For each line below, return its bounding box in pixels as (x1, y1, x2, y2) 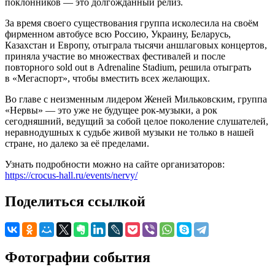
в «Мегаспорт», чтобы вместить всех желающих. (5, 72, 210, 83)
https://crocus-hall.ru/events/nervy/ (5, 169, 137, 180)
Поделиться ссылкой (5, 193, 145, 209)
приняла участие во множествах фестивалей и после (5, 50, 225, 61)
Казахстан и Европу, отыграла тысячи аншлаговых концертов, (5, 39, 267, 50)
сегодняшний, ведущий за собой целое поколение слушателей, (5, 115, 268, 126)
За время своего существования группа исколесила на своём (5, 17, 258, 28)
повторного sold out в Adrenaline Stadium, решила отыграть (5, 61, 251, 72)
